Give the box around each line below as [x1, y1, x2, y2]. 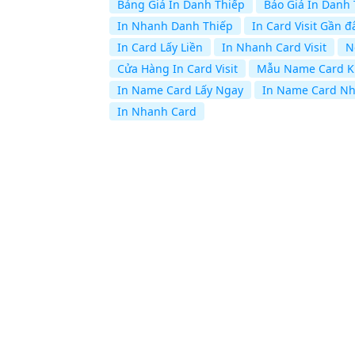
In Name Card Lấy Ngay [117, 82, 243, 98]
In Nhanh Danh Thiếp [117, 18, 233, 34]
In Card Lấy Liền [117, 40, 203, 55]
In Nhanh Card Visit [222, 40, 326, 55]
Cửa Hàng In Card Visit [117, 61, 238, 77]
